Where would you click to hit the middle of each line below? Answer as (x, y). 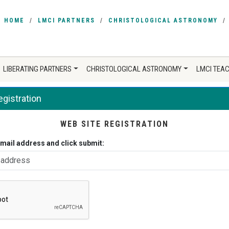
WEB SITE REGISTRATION (114, 124)
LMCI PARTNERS (66, 20)
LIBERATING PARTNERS (38, 69)
